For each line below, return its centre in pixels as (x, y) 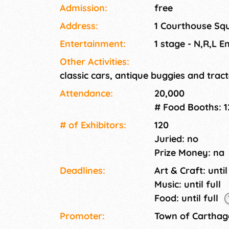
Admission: (84, 8)
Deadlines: (83, 171)
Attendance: (86, 94)
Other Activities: (95, 62)
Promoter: (82, 216)
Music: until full (188, 185)
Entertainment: (93, 44)
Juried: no (176, 139)
